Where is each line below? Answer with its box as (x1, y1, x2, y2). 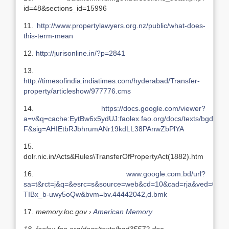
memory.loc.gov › (36, 208, 93, 216)
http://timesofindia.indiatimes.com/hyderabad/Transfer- (24, 77, 200, 85)
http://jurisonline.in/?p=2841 (36, 49, 125, 57)
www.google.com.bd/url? (126, 170, 205, 178)
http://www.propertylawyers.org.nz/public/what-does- (37, 21, 205, 30)
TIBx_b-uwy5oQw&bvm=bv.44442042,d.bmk (24, 190, 167, 198)
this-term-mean (24, 32, 73, 40)
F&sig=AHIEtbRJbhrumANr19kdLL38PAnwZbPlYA (24, 125, 184, 133)
